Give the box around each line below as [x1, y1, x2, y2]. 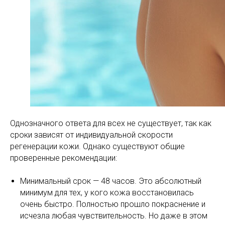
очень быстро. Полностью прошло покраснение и [20, 199, 205, 209]
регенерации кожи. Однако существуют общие [10, 142, 185, 151]
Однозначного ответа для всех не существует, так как [10, 119, 211, 128]
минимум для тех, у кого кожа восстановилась [20, 188, 194, 197]
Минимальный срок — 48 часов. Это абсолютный [20, 176, 201, 186]
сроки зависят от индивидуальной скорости [10, 130, 173, 140]
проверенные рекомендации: [10, 153, 117, 163]
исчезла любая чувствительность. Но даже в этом [20, 211, 207, 220]
